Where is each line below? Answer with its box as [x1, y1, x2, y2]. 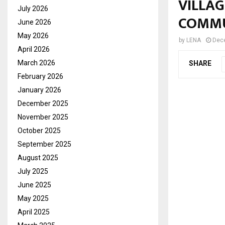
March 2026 [18, 58, 55, 67]
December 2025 [18, 99, 68, 107]
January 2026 [18, 85, 61, 94]
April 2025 [18, 207, 50, 216]
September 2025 [18, 140, 71, 148]
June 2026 [18, 18, 51, 26]
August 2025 [18, 153, 58, 162]
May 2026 [18, 31, 49, 40]
